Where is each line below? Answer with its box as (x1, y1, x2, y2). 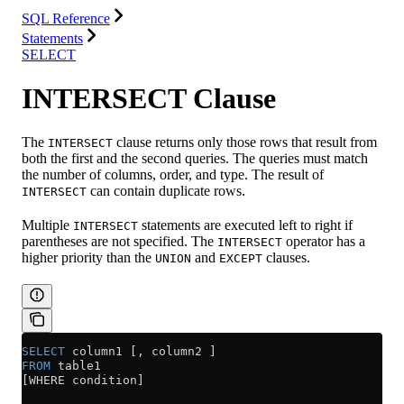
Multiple (22, 217, 73, 234)
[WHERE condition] (22, 373, 144, 388)
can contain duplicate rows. (87, 183, 245, 199)
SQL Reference (22, 10, 110, 26)
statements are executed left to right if (138, 217, 353, 234)
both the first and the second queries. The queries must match (22, 151, 368, 167)
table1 (50, 359, 101, 373)
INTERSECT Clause (22, 82, 276, 115)
